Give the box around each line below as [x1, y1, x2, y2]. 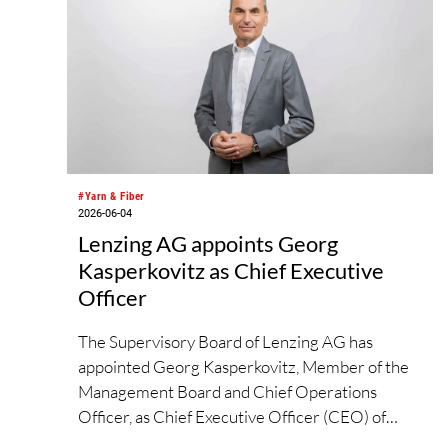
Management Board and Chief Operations [78, 380, 378, 402]
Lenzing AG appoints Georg [78, 229, 339, 257]
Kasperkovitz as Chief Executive [78, 256, 385, 284]
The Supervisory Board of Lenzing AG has [78, 330, 374, 352]
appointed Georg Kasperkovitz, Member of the [78, 355, 410, 377]
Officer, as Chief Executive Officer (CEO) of [78, 405, 387, 427]
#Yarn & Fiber [78, 190, 145, 204]
